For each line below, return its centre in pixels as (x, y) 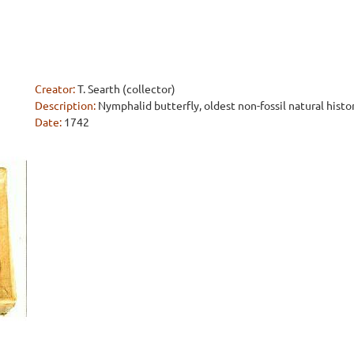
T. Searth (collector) (126, 89)
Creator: (55, 89)
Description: (65, 105)
